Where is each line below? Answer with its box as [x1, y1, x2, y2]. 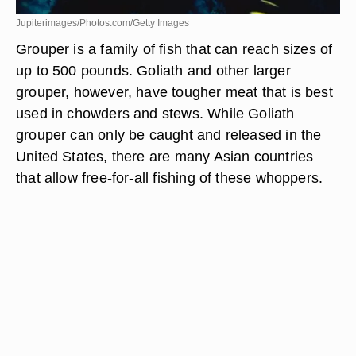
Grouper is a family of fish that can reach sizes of [16, 41, 333, 57]
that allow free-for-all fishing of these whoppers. [16, 169, 323, 186]
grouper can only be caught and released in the [16, 126, 322, 143]
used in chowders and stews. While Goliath [16, 105, 295, 122]
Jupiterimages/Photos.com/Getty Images [16, 17, 189, 29]
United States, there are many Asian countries [16, 148, 314, 164]
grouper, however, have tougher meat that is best [16, 83, 333, 100]
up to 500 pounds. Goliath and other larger [16, 62, 291, 79]
